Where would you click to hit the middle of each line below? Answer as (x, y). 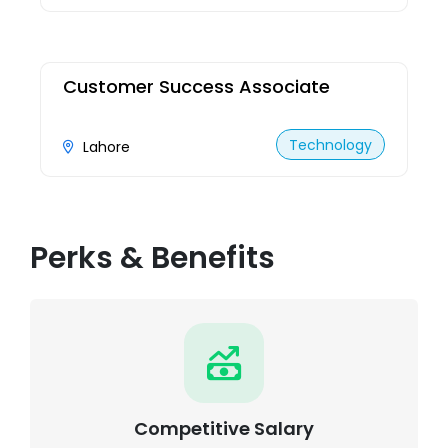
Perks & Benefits (152, 258)
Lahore (106, 146)
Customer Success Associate (196, 86)
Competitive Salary (224, 428)
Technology (330, 145)
